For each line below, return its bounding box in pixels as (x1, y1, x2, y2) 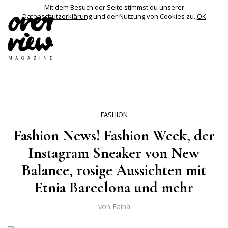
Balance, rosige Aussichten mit (22, 161, 206, 180)
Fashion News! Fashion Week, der (13, 126, 215, 145)
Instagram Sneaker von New (28, 144, 199, 162)
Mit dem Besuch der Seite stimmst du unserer (44, 3, 184, 12)
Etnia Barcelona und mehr (35, 178, 193, 197)
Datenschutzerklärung (22, 12, 92, 21)
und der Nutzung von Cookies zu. (91, 12, 197, 21)
